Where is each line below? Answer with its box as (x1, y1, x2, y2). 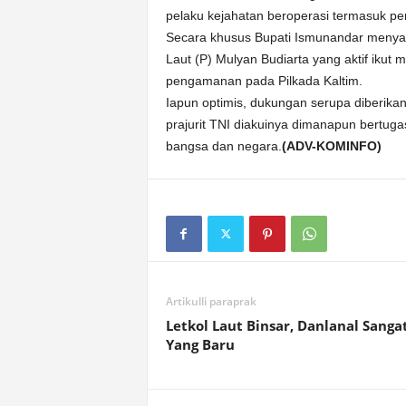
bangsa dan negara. (165, 139, 282, 153)
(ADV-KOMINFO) (281, 139, 382, 153)
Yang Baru (165, 335, 235, 353)
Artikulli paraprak (165, 294, 256, 309)
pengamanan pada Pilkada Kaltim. (165, 73, 362, 88)
